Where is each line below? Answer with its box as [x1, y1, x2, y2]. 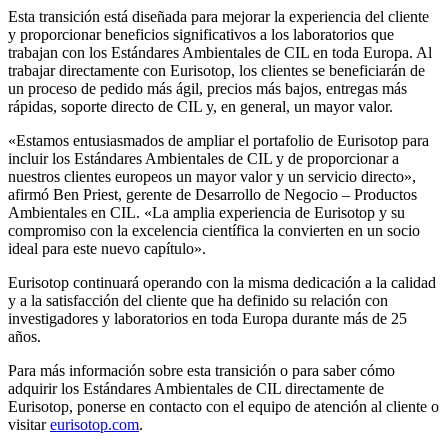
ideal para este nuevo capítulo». [8, 240, 206, 258]
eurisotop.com [50, 416, 139, 434]
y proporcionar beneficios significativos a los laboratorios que [8, 26, 394, 44]
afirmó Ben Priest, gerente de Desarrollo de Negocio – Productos [8, 186, 417, 204]
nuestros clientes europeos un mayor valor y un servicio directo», [8, 168, 416, 186]
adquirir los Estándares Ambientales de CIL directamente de [8, 380, 384, 398]
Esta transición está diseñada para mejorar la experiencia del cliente [8, 8, 429, 26]
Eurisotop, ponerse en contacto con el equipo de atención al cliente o [8, 398, 439, 416]
